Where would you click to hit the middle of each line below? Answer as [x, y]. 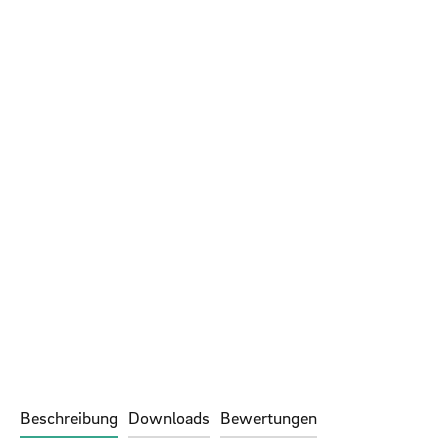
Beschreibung [69, 418]
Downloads [169, 418]
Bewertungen [268, 418]
